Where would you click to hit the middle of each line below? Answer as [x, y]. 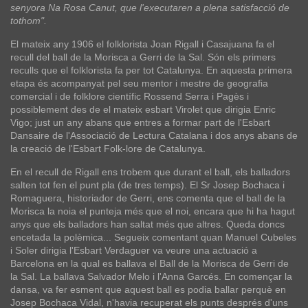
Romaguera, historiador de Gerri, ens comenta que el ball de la [148, 198]
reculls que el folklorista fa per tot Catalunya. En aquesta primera [151, 70]
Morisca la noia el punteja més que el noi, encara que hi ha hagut [153, 211]
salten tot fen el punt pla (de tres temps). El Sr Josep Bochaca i [147, 185]
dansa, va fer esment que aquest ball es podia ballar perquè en [148, 289]
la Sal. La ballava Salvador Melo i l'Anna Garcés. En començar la [151, 276]
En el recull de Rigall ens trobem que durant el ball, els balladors [150, 172]
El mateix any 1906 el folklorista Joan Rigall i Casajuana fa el [142, 44]
